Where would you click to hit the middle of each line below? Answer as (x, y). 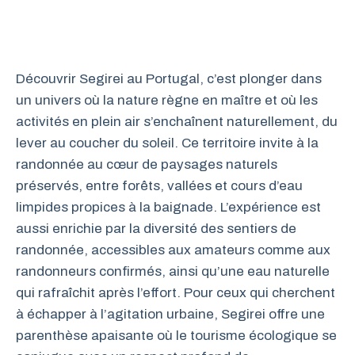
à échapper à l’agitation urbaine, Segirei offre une (170, 314)
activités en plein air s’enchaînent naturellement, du (177, 122)
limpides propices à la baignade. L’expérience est (168, 207)
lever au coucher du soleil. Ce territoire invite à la (167, 143)
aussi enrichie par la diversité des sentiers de (156, 229)
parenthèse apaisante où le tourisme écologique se (176, 336)
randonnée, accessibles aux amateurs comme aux (173, 250)
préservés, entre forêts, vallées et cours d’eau (159, 186)
